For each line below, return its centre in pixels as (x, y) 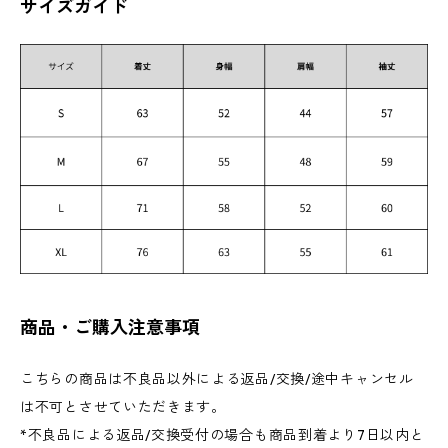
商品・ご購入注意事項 (110, 327)
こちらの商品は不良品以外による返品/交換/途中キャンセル (217, 378)
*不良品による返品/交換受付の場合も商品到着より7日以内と (222, 434)
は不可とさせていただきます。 (123, 406)
